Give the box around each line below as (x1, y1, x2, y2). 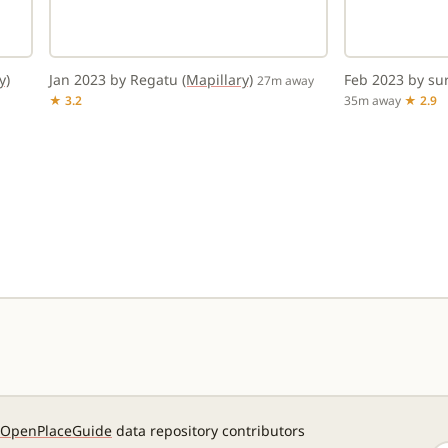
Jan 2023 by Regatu (49, 70, 182, 89)
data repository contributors (112, 421, 305, 440)
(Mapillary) (182, 70, 253, 89)
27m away (257, 72, 314, 89)
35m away (344, 92, 404, 109)
